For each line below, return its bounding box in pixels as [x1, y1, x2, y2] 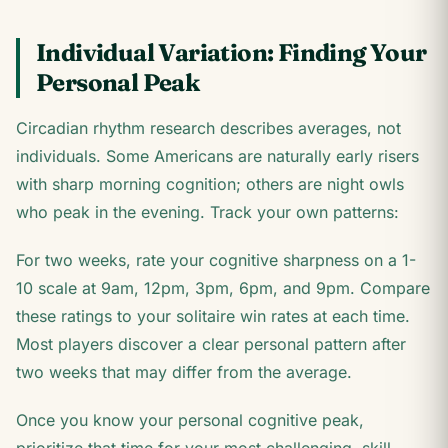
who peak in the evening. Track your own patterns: [16, 202, 399, 222]
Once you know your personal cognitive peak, [16, 410, 364, 430]
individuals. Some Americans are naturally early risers [16, 146, 419, 166]
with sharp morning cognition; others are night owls [16, 174, 404, 194]
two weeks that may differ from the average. [16, 362, 352, 382]
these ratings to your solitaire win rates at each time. [16, 306, 410, 326]
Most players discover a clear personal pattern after [16, 334, 406, 354]
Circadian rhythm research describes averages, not [16, 118, 401, 138]
